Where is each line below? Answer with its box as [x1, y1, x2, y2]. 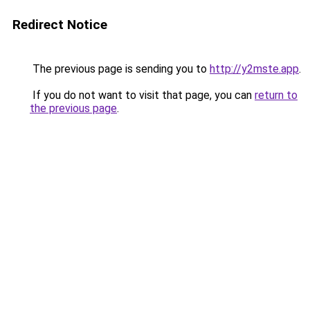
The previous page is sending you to [30, 62, 210, 75]
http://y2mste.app [210, 62, 299, 75]
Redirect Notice [12, 17, 107, 33]
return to [255, 89, 298, 102]
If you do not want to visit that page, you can [30, 89, 255, 102]
